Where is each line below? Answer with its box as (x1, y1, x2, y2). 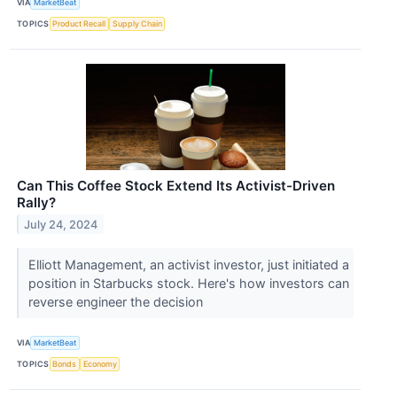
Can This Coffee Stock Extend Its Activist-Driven (17, 176, 335, 194)
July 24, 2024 (24, 217, 98, 231)
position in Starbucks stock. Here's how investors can (27, 275, 349, 291)
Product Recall (52, 19, 106, 29)
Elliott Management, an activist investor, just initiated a (27, 256, 349, 272)
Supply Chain (112, 19, 162, 29)
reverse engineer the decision (27, 293, 206, 309)
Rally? (17, 193, 56, 211)
